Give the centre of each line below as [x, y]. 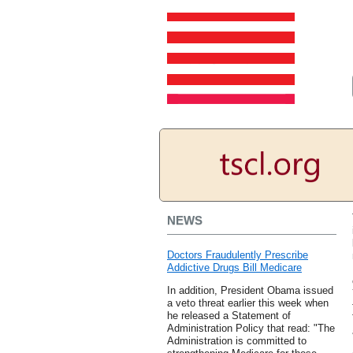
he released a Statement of [229, 316]
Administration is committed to [237, 341]
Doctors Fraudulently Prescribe [238, 255]
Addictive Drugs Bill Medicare [234, 268]
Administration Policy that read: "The [251, 329]
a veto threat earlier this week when [248, 303]
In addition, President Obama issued [250, 291]
